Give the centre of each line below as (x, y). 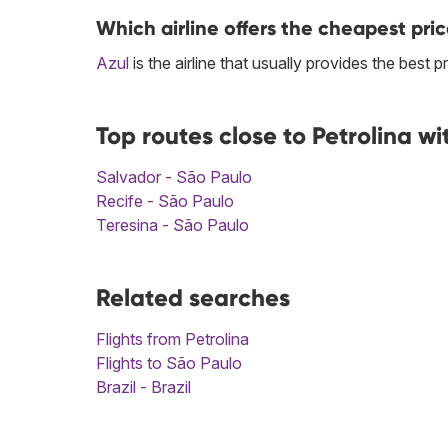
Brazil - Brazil (143, 387)
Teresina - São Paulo (172, 225)
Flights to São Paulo (169, 363)
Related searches (193, 298)
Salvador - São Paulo (174, 177)
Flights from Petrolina (172, 339)
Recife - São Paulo (165, 201)
